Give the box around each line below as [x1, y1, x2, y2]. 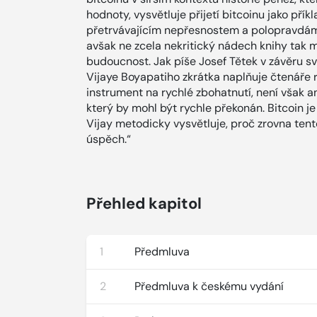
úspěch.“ [86, 132, 131, 146]
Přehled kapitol [86, 193, 202, 214]
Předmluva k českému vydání [134, 279, 284, 294]
